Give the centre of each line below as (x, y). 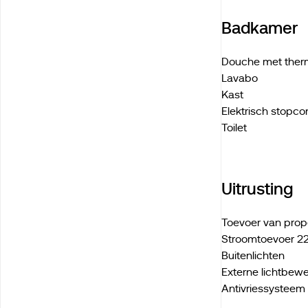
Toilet (234, 128)
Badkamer (260, 28)
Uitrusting (257, 189)
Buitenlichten (253, 256)
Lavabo (240, 78)
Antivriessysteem (264, 289)
